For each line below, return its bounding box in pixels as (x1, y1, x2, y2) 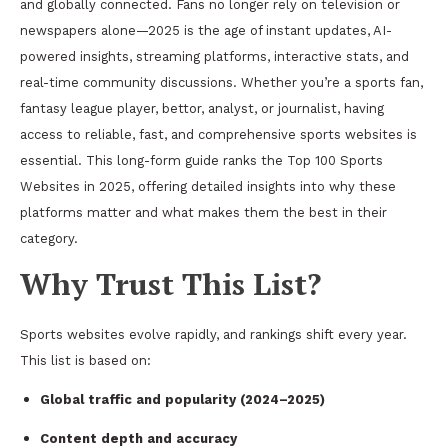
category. (20, 230, 78, 246)
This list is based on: (20, 352, 151, 368)
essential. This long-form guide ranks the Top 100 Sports (20, 152, 383, 168)
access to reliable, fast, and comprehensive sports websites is (20, 126, 417, 142)
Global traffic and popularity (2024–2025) (40, 391, 325, 407)
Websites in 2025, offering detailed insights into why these (20, 178, 396, 194)
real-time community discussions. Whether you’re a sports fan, (20, 74, 423, 90)
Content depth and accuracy (40, 430, 237, 446)
